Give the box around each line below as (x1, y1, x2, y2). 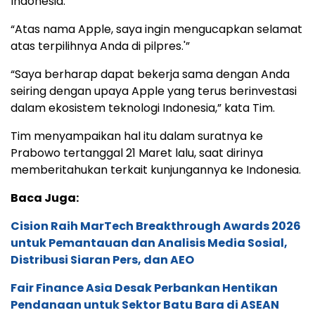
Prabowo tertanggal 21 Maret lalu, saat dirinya (11, 144, 263, 161)
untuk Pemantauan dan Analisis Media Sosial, (11, 234, 288, 251)
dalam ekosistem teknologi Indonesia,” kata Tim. (11, 99, 275, 116)
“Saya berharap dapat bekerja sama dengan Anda (11, 65, 290, 82)
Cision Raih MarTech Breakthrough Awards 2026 (11, 217, 301, 234)
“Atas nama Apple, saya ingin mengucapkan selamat (11, 20, 302, 37)
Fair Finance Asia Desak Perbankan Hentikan (11, 279, 278, 296)
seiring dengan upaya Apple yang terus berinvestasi (11, 82, 297, 99)
